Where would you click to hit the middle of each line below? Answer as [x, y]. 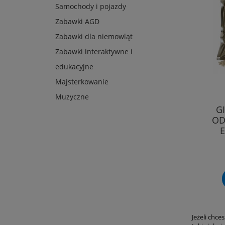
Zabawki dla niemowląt [94, 37]
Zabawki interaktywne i [94, 52]
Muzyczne [72, 97]
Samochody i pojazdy [91, 7]
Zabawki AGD [77, 22]
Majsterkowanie [82, 82]
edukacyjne [74, 67]
